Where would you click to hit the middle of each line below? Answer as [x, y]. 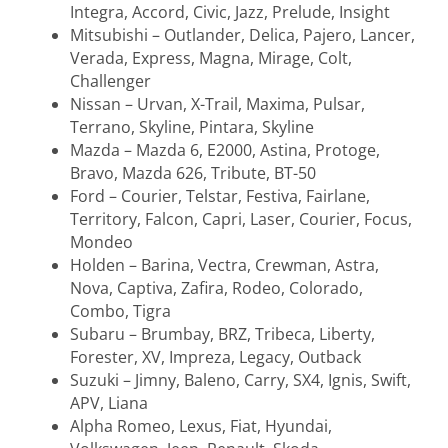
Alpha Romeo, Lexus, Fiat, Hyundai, [201, 425]
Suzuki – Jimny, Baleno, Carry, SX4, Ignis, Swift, [240, 379]
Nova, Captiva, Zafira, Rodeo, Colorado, [216, 287]
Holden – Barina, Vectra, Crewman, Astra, [224, 264]
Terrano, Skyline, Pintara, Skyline [192, 126]
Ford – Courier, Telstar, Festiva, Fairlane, [220, 195]
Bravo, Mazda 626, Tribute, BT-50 [193, 172]
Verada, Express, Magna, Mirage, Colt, [211, 57]
